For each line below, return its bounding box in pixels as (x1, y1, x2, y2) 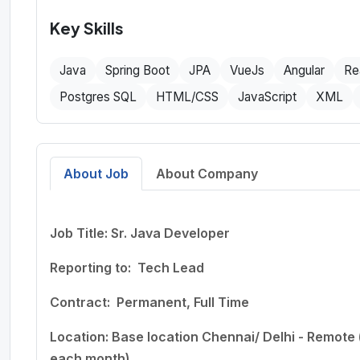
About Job (63, 165, 129, 182)
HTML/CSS (156, 88, 219, 104)
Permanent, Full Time (117, 293, 249, 310)
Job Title (50, 224, 104, 241)
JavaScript (238, 88, 297, 104)
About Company (156, 165, 258, 182)
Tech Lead (137, 259, 204, 276)
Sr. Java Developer (111, 224, 231, 241)
